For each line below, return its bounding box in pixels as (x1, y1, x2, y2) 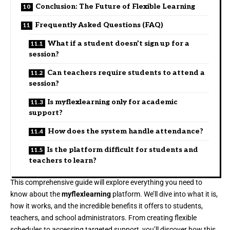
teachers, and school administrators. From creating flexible (10, 213, 197, 222)
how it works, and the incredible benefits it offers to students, (10, 201, 203, 210)
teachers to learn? (29, 156, 97, 165)
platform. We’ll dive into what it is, (111, 189, 218, 198)
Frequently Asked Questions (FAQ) (35, 20, 163, 29)
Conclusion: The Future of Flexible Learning (35, 2, 195, 11)
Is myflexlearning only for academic (48, 97, 178, 106)
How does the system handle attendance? (48, 126, 203, 136)
